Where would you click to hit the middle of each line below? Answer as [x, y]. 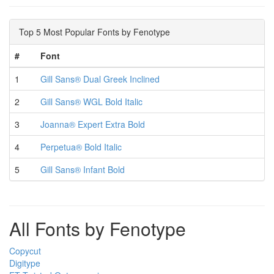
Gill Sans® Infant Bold [83, 169]
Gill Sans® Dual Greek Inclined [100, 79]
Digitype [25, 263]
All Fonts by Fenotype [98, 228]
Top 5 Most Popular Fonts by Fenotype [94, 32]
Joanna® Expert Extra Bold [93, 124]
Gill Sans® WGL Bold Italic [91, 102]
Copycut [25, 251]
